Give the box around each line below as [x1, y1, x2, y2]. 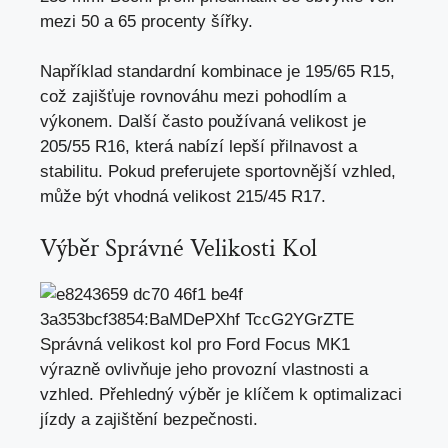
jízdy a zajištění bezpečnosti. [40, 409, 258, 429]
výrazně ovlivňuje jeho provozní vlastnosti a [40, 359, 368, 379]
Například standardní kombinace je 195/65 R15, [40, 62, 395, 82]
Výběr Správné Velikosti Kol [40, 231, 317, 265]
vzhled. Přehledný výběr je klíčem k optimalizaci [40, 384, 402, 404]
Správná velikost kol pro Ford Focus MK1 [40, 334, 350, 354]
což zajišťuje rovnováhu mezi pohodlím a [40, 87, 346, 107]
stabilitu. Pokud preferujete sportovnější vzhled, [40, 162, 396, 182]
